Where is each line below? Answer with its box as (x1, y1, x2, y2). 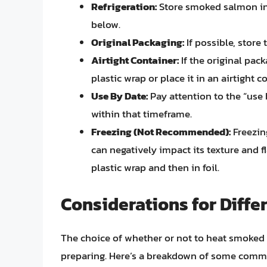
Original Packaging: (91, 35, 184, 51)
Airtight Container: (91, 52, 179, 69)
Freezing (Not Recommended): (91, 124, 231, 140)
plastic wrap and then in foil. (91, 160, 219, 176)
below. (91, 17, 120, 33)
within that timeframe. (91, 106, 192, 122)
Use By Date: (91, 88, 148, 104)
